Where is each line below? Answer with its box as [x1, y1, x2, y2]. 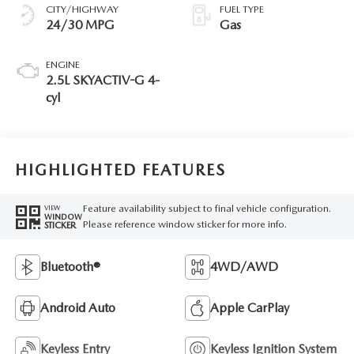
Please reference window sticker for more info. [82, 218, 287, 231]
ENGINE [45, 58, 80, 70]
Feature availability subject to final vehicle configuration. [82, 202, 331, 215]
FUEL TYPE [220, 2, 264, 15]
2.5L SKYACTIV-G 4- [45, 72, 160, 88]
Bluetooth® [40, 258, 100, 274]
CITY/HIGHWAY [45, 2, 119, 15]
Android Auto [40, 299, 115, 315]
